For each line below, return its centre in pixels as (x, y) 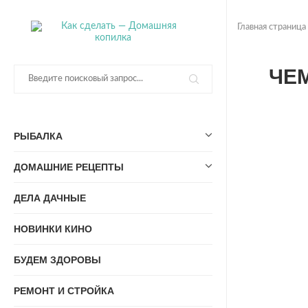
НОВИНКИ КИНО (53, 229)
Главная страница (272, 27)
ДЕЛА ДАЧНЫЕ (50, 198)
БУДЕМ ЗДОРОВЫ (57, 260)
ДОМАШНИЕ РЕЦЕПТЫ (69, 167)
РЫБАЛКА (38, 136)
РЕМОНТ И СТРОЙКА (64, 291)
